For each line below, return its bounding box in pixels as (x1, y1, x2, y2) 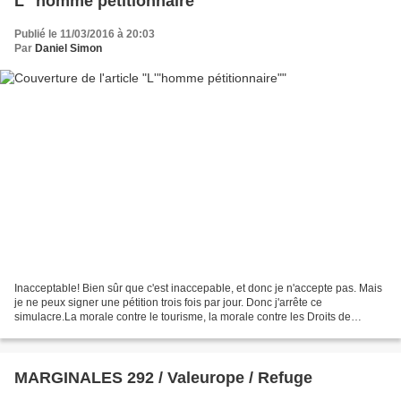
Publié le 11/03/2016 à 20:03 (14, 28, 155, 41)
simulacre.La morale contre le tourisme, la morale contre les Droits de (14, 310, 351, 323)
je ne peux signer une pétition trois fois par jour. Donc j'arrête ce (14, 295, 322, 309)
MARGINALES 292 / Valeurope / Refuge (14, 368, 312, 387)
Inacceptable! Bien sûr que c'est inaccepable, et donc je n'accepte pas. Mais (14, 281, 382, 294)
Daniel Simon (35, 42, 102, 55)
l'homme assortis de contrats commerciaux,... (14, 324, 231, 337)
